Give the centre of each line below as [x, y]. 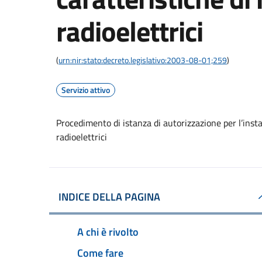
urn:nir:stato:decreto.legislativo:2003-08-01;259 [143, 60]
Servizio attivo [86, 90]
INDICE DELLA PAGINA [109, 197]
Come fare [100, 253]
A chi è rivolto [108, 232]
